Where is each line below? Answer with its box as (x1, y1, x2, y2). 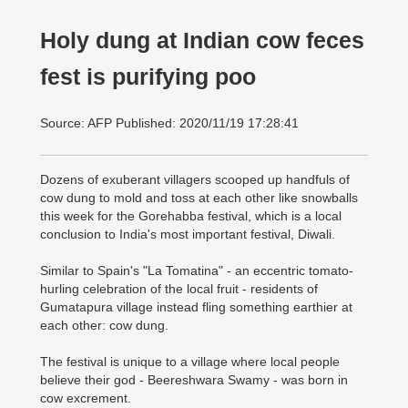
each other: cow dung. (40, 318, 168, 332)
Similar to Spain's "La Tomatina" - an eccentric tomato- (40, 263, 353, 278)
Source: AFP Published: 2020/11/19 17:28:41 (40, 116, 299, 130)
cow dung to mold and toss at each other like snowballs (40, 190, 358, 205)
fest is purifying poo (40, 65, 256, 89)
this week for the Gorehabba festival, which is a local (40, 209, 342, 223)
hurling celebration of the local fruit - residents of (40, 281, 318, 296)
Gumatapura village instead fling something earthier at (40, 300, 352, 314)
